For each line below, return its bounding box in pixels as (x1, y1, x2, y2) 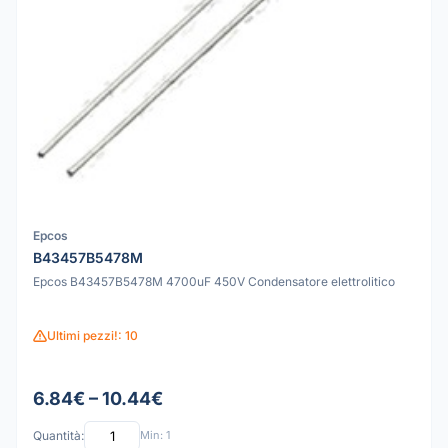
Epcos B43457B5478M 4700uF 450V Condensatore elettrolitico (33, 273, 395, 289)
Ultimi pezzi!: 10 (47, 328, 138, 344)
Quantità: (33, 428, 84, 444)
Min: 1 (140, 428, 170, 443)
